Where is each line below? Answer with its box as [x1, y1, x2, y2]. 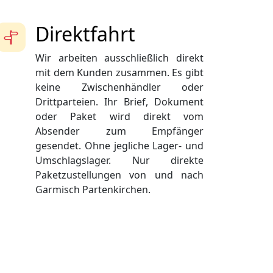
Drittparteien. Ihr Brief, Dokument [35, 95, 204, 109]
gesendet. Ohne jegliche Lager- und [35, 139, 204, 153]
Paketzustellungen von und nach [35, 168, 204, 182]
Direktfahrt [35, 21, 135, 48]
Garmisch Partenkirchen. [35, 183, 151, 197]
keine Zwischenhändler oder [35, 80, 204, 94]
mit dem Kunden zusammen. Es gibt [35, 66, 204, 80]
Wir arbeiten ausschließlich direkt [35, 51, 204, 65]
